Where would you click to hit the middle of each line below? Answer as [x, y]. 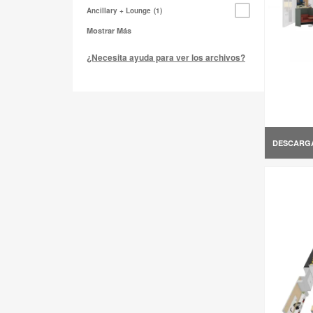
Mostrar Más [109, 31]
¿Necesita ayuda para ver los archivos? [166, 58]
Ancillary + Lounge [119, 11]
